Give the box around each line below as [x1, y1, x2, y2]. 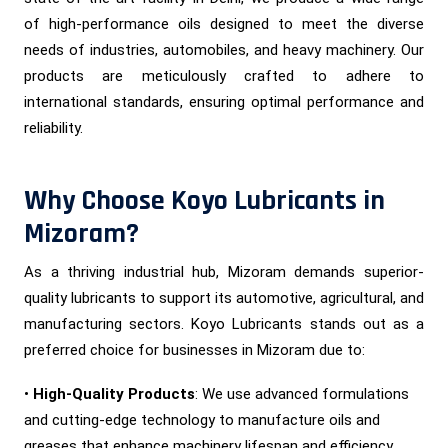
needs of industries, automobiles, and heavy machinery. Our [24, 40, 424, 59]
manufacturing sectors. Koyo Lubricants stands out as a [24, 314, 424, 333]
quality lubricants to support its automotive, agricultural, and [24, 288, 424, 307]
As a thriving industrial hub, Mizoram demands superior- [24, 262, 424, 281]
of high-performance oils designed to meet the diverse [24, 14, 424, 33]
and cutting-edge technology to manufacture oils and [24, 410, 380, 429]
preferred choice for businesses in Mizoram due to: [24, 340, 365, 359]
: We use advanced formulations [195, 384, 409, 403]
